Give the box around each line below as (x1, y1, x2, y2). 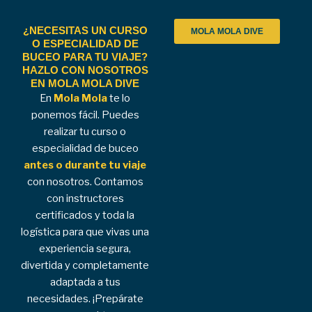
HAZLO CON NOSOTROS (22, 64, 148, 77)
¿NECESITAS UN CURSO (22, 24, 148, 37)
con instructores (46, 192, 124, 205)
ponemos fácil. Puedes (31, 109, 139, 122)
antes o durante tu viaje (24, 159, 146, 172)
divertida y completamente (21, 259, 149, 272)
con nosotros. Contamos (26, 175, 143, 189)
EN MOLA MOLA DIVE (31, 77, 139, 90)
